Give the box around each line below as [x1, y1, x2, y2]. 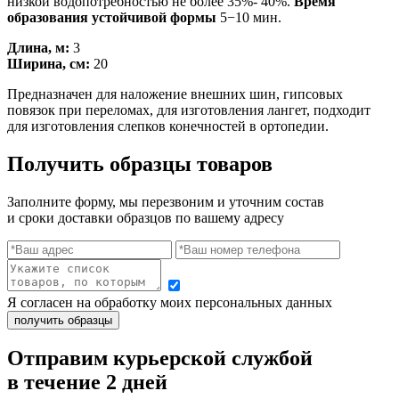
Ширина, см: [7, 55, 90, 71]
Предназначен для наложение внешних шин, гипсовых [7, 85, 343, 102]
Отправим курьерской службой [7, 346, 313, 370]
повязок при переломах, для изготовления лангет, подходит [7, 102, 370, 118]
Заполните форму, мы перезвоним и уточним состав [7, 193, 324, 209]
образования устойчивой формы [7, 9, 216, 25]
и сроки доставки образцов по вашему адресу [7, 209, 284, 225]
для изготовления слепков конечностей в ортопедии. [7, 118, 329, 134]
